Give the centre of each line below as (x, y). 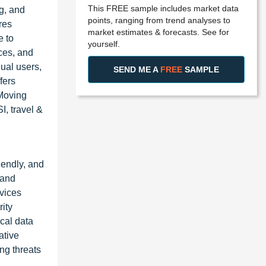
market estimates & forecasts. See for (159, 32)
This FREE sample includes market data (163, 8)
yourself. (104, 44)
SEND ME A (137, 69)
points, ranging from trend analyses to (159, 20)
